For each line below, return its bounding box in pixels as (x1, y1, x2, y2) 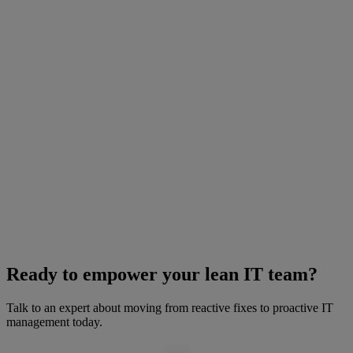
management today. (6, 315, 102, 329)
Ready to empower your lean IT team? (6, 264, 318, 285)
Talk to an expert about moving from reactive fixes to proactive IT (6, 301, 333, 314)
